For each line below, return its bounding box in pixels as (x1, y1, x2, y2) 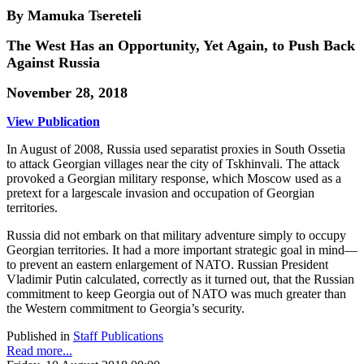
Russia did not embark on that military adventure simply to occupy (6, 227, 346, 242)
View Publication (6, 114, 100, 128)
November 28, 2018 (6, 84, 128, 101)
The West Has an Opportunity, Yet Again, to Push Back (6, 37, 355, 54)
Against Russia (6, 54, 100, 71)
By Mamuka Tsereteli (6, 6, 141, 24)
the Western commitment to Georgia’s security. (6, 301, 248, 315)
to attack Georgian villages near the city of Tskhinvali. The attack (6, 156, 340, 171)
